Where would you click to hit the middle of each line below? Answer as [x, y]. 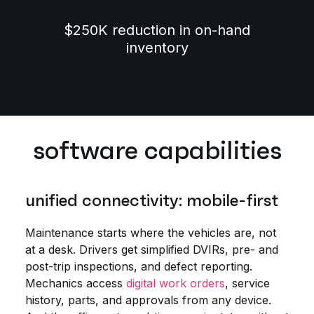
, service [247, 284]
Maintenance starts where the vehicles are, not [151, 233]
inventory [157, 48]
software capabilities [157, 151]
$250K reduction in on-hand [157, 30]
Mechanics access [76, 284]
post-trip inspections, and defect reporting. [139, 267]
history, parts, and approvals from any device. [148, 300]
